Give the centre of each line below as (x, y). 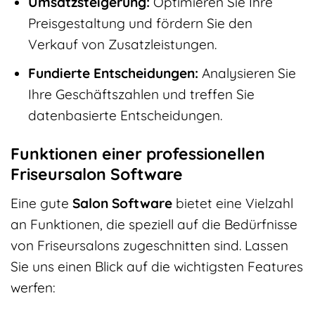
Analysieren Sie (247, 73)
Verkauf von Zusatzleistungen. (122, 44)
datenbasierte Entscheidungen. (125, 116)
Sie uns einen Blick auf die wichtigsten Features (157, 266)
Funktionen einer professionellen (138, 154)
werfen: (33, 287)
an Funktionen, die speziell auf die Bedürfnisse (154, 224)
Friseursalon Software (97, 174)
